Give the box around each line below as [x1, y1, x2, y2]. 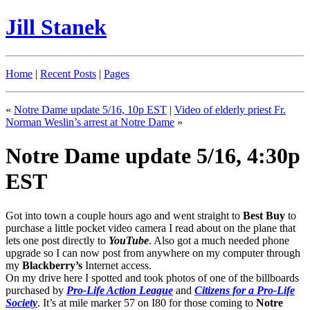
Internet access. [82, 259, 152, 271]
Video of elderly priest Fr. [174, 103, 286, 116]
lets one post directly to [6, 234, 109, 246]
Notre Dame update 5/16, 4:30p [6, 143, 300, 169]
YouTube [109, 234, 149, 246]
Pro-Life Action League [66, 284, 173, 296]
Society [6, 296, 37, 309]
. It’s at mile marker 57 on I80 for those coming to [37, 296, 256, 309]
